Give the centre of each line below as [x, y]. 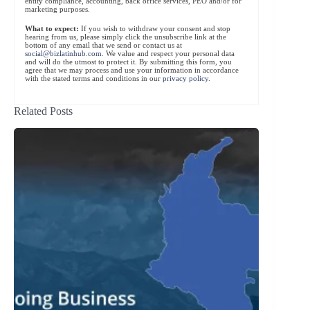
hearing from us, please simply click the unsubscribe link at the [126, 37]
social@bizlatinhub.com [63, 54]
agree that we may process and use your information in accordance [132, 70]
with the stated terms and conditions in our [94, 79]
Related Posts [43, 111]
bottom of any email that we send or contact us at [103, 45]
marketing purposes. [57, 9]
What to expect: [52, 29]
